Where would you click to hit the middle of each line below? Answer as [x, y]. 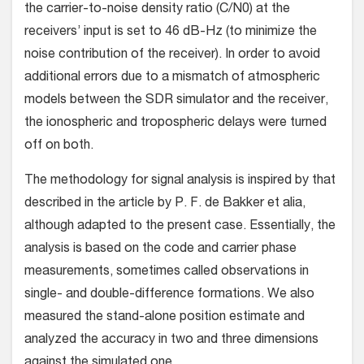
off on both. [59, 147]
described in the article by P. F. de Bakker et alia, [165, 204]
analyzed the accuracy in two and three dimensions [171, 341]
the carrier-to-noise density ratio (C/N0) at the [157, 10]
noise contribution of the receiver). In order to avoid [172, 56]
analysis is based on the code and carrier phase [160, 250]
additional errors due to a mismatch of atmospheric [172, 78]
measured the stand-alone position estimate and [165, 318]
